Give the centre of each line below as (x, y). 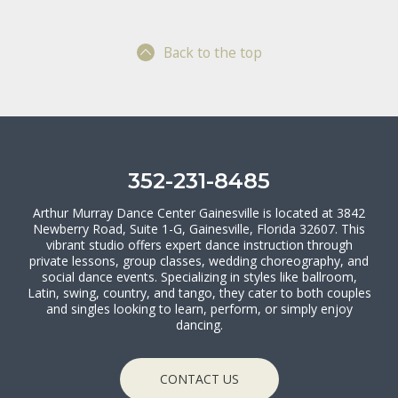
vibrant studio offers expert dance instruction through (199, 245)
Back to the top (212, 52)
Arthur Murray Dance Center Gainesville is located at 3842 (199, 213)
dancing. (199, 325)
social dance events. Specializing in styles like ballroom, (199, 277)
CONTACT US (199, 379)
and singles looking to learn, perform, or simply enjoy (199, 309)
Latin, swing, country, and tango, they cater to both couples (199, 293)
